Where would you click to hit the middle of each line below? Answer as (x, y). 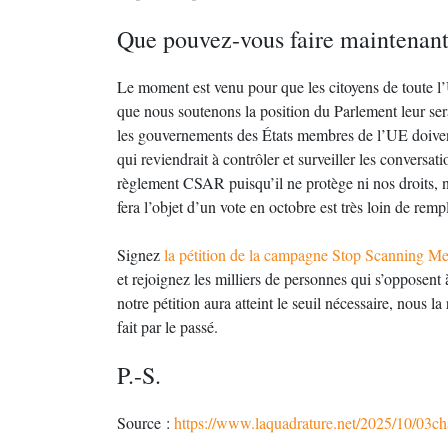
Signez (140, 254)
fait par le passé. (167, 326)
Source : (145, 422)
